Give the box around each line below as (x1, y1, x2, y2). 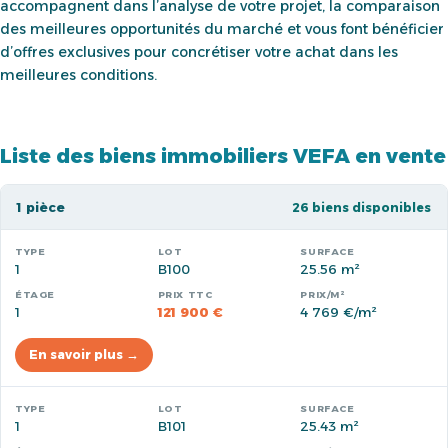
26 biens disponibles (292, 199, 431, 215)
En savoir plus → (29, 347, 139, 363)
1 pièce (17, 199, 65, 216)
